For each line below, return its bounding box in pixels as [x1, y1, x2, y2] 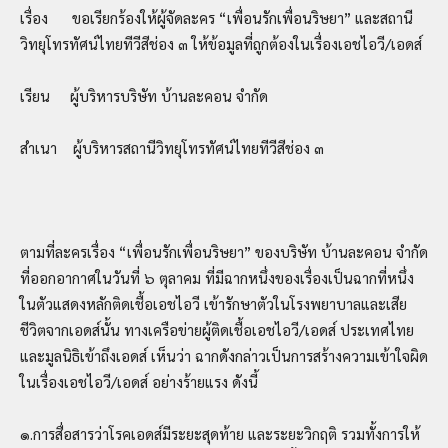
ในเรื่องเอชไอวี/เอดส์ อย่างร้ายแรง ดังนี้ [20, 371, 258, 391]
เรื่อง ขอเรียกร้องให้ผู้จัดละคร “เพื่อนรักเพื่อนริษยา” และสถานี [20, 7, 413, 27]
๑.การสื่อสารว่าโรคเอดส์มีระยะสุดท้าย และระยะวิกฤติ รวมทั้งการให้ [20, 423, 420, 443]
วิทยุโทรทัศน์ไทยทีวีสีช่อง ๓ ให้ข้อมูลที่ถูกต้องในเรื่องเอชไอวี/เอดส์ [20, 33, 422, 53]
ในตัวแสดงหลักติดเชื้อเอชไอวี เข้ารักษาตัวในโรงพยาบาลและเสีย [20, 293, 407, 313]
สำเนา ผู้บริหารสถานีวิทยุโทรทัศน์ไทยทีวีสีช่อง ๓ [20, 137, 324, 157]
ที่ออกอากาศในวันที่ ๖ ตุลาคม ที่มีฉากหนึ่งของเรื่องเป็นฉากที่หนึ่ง [20, 267, 414, 287]
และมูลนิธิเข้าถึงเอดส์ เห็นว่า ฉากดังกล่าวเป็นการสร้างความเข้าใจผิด [20, 345, 428, 365]
